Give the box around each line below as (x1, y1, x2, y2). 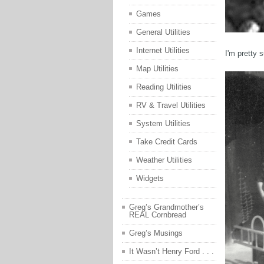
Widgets (136, 174, 164, 183)
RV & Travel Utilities (136, 101, 206, 110)
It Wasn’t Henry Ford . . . (129, 247, 214, 256)
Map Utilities (136, 64, 179, 74)
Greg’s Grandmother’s (129, 203, 204, 212)
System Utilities (136, 119, 190, 128)
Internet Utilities (136, 46, 190, 55)
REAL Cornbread (129, 210, 186, 220)
